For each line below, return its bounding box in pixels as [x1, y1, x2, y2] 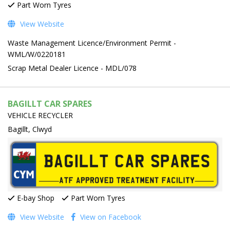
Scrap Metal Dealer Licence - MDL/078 [8, 63, 137, 73]
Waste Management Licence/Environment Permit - [8, 38, 176, 48]
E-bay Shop [15, 193, 54, 203]
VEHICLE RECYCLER [8, 110, 73, 121]
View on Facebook [78, 212, 141, 222]
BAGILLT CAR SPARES [8, 98, 92, 110]
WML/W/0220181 [8, 49, 66, 60]
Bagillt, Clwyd [8, 124, 52, 135]
